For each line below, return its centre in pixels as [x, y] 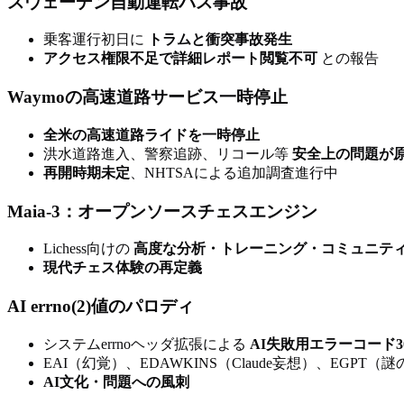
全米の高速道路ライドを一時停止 [151, 134]
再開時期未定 [87, 172]
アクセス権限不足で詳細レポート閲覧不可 [180, 59]
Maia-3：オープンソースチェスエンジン [162, 211]
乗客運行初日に [96, 40]
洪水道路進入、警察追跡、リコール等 [168, 153]
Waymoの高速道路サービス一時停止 [147, 97]
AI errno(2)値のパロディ [101, 307]
